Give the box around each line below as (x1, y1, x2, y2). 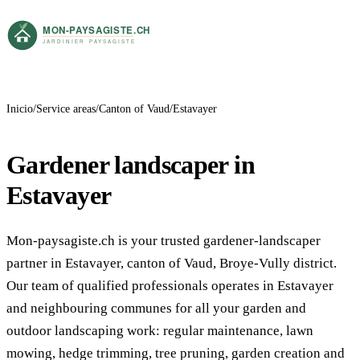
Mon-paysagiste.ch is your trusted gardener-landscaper (6, 232, 321, 248)
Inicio (6, 103, 33, 115)
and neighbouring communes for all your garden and (6, 300, 306, 316)
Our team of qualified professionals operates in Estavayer (6, 277, 333, 293)
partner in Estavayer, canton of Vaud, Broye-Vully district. (6, 255, 337, 271)
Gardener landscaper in (6, 149, 255, 179)
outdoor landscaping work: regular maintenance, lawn (6, 322, 313, 338)
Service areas (36, 103, 96, 115)
